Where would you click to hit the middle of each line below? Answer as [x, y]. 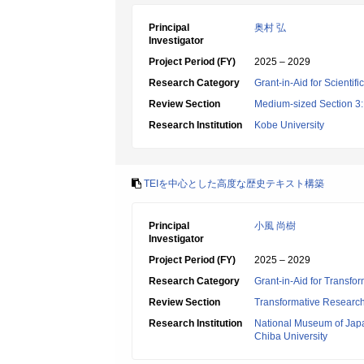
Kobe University [289, 125]
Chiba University [291, 336]
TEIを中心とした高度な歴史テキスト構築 [234, 184]
